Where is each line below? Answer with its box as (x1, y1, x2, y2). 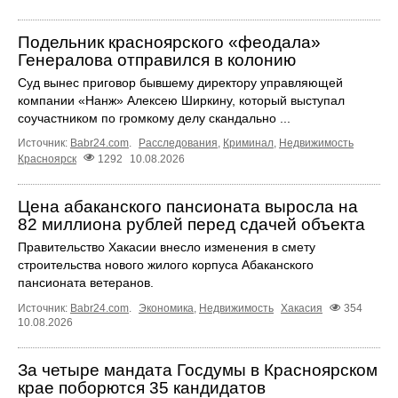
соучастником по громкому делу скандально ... (18, 111, 291, 126)
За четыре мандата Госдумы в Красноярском (18, 360, 378, 379)
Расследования (139, 137, 218, 150)
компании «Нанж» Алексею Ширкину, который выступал (18, 93, 345, 108)
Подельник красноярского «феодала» (18, 33, 321, 52)
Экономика (139, 301, 194, 314)
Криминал (223, 137, 274, 150)
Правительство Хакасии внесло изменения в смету (18, 239, 315, 254)
